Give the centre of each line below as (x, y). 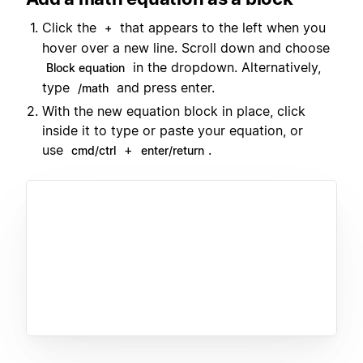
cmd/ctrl (94, 151)
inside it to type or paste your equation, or (173, 131)
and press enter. (164, 88)
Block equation (85, 68)
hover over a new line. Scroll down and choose (186, 48)
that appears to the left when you (221, 28)
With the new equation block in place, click (174, 111)
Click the (71, 28)
